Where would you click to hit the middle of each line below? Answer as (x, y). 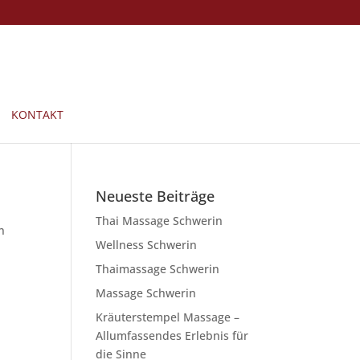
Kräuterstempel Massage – (168, 317)
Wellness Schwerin (147, 245)
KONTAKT (37, 115)
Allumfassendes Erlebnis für (172, 335)
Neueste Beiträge (155, 196)
